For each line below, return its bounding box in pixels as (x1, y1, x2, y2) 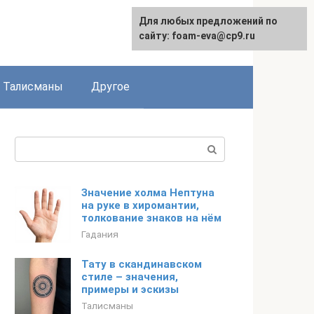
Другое (91, 80, 130, 93)
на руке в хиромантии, (81, 199, 199, 212)
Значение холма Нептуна (81, 186, 214, 199)
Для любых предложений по (139, 15, 278, 27)
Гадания (81, 228, 118, 240)
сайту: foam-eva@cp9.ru (139, 30, 255, 41)
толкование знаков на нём (81, 212, 221, 224)
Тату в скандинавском (81, 258, 202, 271)
